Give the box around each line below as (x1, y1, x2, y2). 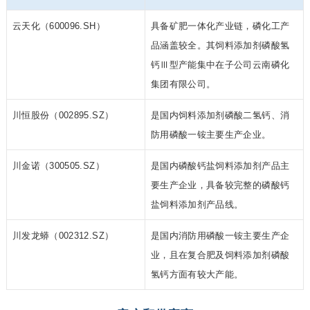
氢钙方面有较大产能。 (150, 269, 244, 280)
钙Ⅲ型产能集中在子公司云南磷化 (150, 60, 290, 71)
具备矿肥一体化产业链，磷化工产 (150, 21, 290, 32)
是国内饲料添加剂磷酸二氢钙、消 (150, 110, 290, 121)
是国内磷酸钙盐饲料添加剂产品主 (150, 161, 290, 172)
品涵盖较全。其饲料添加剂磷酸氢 (150, 40, 290, 51)
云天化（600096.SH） (12, 21, 105, 32)
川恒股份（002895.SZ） (12, 110, 114, 121)
